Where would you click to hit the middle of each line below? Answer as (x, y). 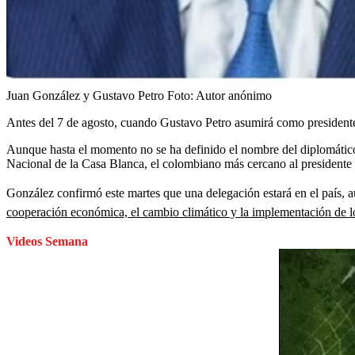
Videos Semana (47, 241)
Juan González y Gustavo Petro (85, 95)
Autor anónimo (234, 95)
